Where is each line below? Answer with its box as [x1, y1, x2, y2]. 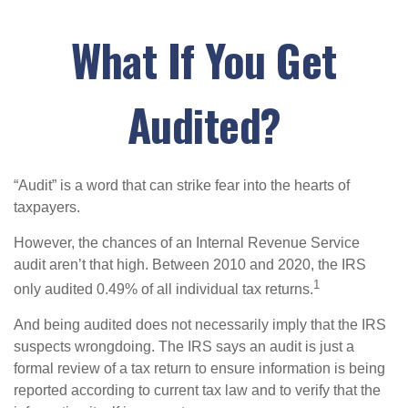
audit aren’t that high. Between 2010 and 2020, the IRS [14, 257, 366, 272]
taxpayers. [14, 199, 80, 215]
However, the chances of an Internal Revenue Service [14, 235, 360, 250]
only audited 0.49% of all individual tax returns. [14, 281, 313, 298]
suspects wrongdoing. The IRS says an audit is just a [14, 339, 354, 355]
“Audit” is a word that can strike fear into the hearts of [14, 178, 350, 193]
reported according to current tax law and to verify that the [14, 382, 381, 399]
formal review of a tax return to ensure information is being [14, 361, 385, 377]
